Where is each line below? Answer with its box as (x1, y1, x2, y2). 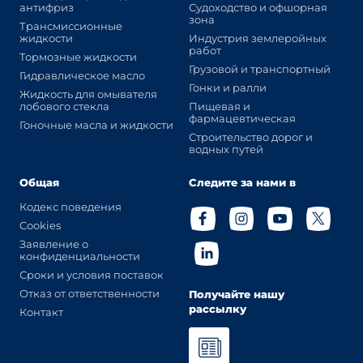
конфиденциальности (19, 249, 140, 263)
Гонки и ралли (189, 81, 267, 95)
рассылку (189, 301, 247, 315)
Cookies (19, 218, 61, 232)
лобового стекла (19, 100, 109, 113)
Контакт (19, 305, 63, 318)
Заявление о (19, 237, 88, 250)
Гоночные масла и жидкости (19, 118, 173, 132)
